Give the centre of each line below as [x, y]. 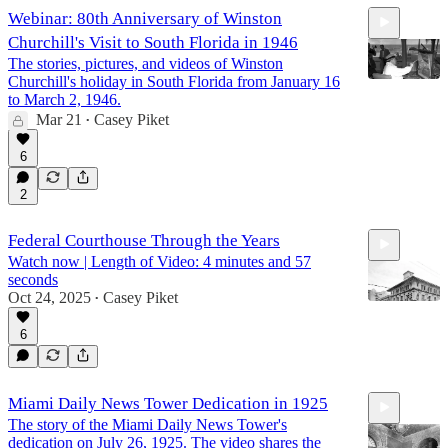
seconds [33, 279]
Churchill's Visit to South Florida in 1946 [153, 42]
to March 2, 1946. [64, 99]
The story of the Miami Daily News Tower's [147, 424]
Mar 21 [59, 119]
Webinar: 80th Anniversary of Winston [145, 18]
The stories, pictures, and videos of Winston [145, 63]
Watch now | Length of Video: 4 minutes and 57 [159, 261]
